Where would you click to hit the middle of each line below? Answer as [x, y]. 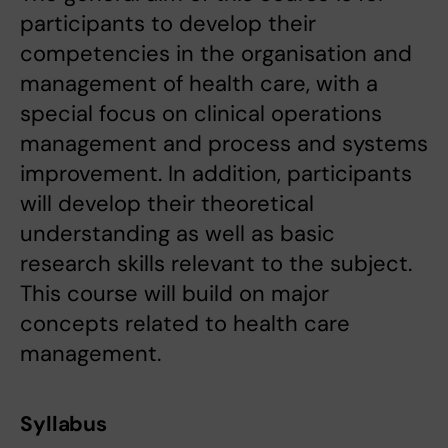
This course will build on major [174, 294]
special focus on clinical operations [201, 114]
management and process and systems [224, 144]
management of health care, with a [199, 84]
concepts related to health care [185, 324]
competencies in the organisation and [216, 54]
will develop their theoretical [167, 204]
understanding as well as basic [177, 234]
